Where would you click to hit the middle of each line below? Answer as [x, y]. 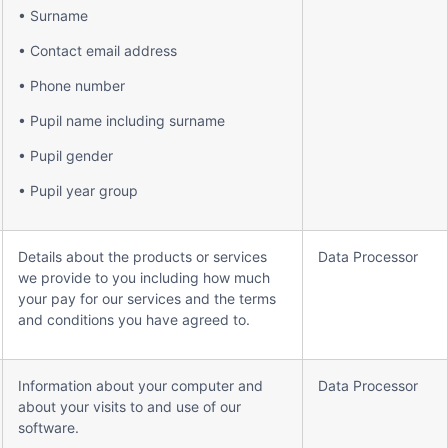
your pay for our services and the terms [147, 298]
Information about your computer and [140, 385]
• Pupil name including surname [121, 120]
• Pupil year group [78, 190]
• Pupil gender [65, 155]
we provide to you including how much [144, 277]
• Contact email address [97, 50]
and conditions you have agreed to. [134, 319]
